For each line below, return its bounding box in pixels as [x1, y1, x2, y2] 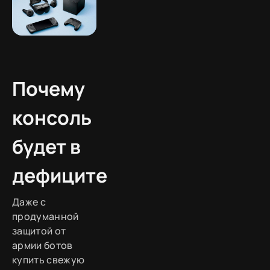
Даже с [12, 195, 46, 209]
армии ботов [12, 239, 73, 253]
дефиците [12, 162, 107, 189]
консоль [12, 104, 92, 131]
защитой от [12, 224, 66, 238]
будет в [12, 133, 81, 160]
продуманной [12, 210, 79, 224]
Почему [12, 75, 85, 102]
